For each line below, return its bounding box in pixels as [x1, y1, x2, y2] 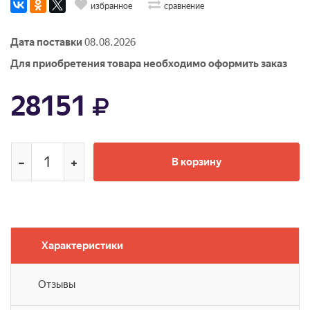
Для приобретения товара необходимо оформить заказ [10, 57, 287, 70]
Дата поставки [10, 35, 82, 48]
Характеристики [42, 239, 123, 252]
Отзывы [38, 277, 75, 291]
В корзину [171, 155, 221, 168]
